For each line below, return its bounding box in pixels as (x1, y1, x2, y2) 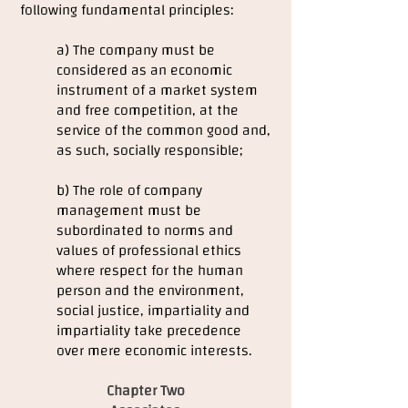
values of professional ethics (56, 237, 241, 264)
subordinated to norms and (56, 217, 233, 244)
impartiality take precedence (56, 317, 241, 344)
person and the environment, (56, 277, 244, 304)
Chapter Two (106, 377, 185, 404)
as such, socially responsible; (56, 137, 242, 164)
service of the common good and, (56, 117, 270, 144)
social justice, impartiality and (56, 297, 250, 324)
